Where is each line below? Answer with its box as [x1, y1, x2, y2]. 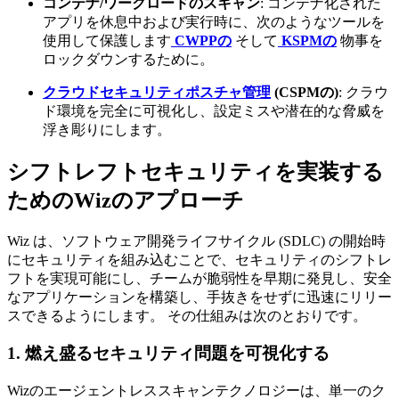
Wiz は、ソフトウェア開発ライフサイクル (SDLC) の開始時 [7, 232, 386, 248]
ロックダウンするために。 [43, 51, 214, 67]
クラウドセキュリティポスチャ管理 [43, 84, 271, 100]
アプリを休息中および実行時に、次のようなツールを [43, 13, 385, 29]
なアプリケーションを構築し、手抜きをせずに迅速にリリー [7, 289, 392, 305]
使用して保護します [43, 32, 171, 48]
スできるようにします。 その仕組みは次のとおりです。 [7, 307, 367, 323]
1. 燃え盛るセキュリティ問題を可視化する [7, 344, 330, 363]
